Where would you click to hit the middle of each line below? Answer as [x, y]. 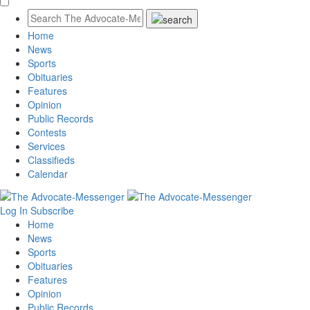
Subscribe [52, 210]
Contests [47, 133]
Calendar [48, 174]
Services [46, 146]
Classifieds [51, 160]
